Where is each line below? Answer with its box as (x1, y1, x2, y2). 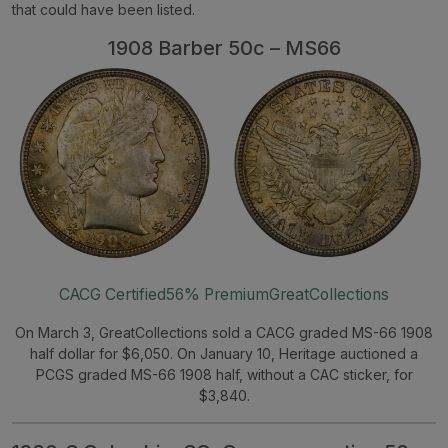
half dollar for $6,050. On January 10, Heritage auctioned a (30, 344, 418, 362)
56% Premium (166, 284, 269, 304)
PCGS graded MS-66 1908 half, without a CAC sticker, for (35, 365, 413, 383)
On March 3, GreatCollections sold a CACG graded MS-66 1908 (15, 323, 433, 341)
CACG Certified (59, 284, 166, 304)
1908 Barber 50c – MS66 (107, 35, 341, 60)
